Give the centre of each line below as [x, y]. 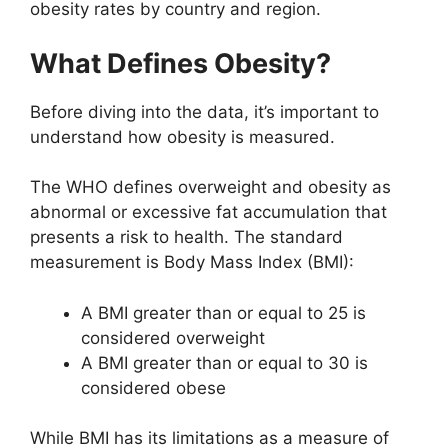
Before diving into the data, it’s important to [204, 111]
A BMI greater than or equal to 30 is [224, 362]
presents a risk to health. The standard [186, 237]
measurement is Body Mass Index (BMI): [192, 262]
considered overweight [173, 337]
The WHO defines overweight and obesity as [210, 187]
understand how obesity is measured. [182, 136]
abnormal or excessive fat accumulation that [208, 212]
